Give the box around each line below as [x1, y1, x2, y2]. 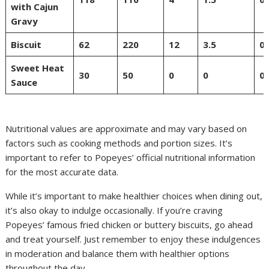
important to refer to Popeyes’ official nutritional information [5, 151, 256, 163]
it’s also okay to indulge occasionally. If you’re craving [5, 204, 223, 216]
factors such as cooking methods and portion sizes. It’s [5, 136, 233, 149]
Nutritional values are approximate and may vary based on [5, 122, 247, 134]
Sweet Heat [10, 61, 64, 74]
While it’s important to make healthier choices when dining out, [5, 189, 263, 202]
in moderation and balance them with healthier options [5, 247, 230, 259]
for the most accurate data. [5, 165, 119, 178]
